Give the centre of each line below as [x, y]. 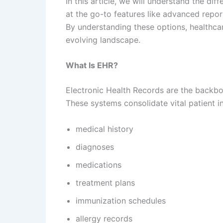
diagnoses [95, 147]
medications [99, 165]
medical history [105, 129]
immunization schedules [121, 200]
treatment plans [105, 182]
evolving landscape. [103, 40]
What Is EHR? [92, 65]
